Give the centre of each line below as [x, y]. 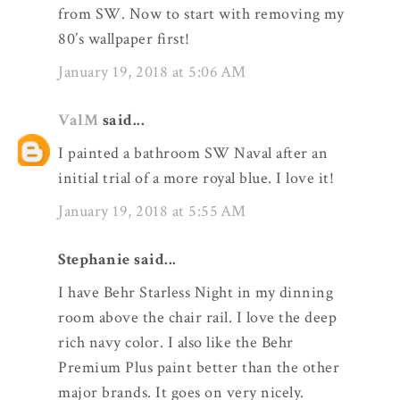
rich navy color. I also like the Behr [176, 343]
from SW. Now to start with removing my [201, 14]
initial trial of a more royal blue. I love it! [196, 179]
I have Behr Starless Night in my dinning [196, 293]
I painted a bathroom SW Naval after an [193, 154]
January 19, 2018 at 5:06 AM [152, 71]
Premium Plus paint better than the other [199, 368]
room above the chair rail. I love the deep [197, 318]
